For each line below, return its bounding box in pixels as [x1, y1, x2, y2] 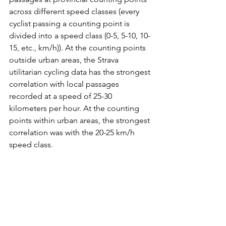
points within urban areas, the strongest [9, 116, 152, 126]
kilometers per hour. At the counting [9, 103, 141, 114]
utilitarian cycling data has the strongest [9, 67, 152, 77]
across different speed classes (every [9, 7, 141, 17]
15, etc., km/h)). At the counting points [9, 43, 148, 53]
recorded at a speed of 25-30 [9, 91, 114, 101]
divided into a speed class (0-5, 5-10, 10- [9, 31, 150, 41]
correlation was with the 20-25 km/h [9, 128, 137, 138]
